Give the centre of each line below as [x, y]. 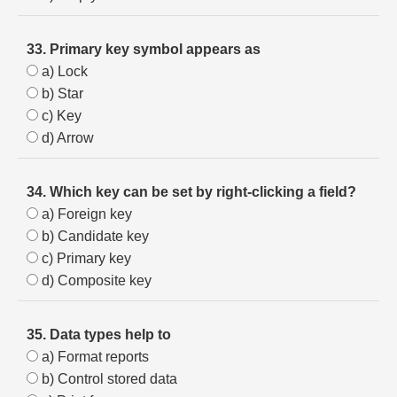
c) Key [60, 116]
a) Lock [63, 71]
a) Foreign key [85, 214]
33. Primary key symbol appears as [144, 49]
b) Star [61, 93]
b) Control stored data [108, 379]
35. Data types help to [99, 335]
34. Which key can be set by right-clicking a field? [191, 192]
